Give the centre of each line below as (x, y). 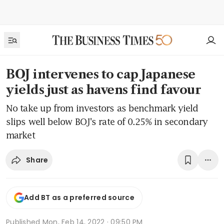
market (20, 135)
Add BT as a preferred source (79, 198)
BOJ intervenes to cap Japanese (101, 74)
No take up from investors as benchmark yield (102, 108)
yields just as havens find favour (104, 90)
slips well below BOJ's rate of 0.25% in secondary (107, 121)
